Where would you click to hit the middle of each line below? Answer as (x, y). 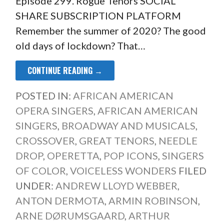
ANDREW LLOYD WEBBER (116, 185)
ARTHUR (149, 215)
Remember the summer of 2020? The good (110, 30)
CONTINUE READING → (65, 70)
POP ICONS (130, 155)
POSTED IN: (44, 95)
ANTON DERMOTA (60, 200)
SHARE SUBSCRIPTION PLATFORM (98, 15)
